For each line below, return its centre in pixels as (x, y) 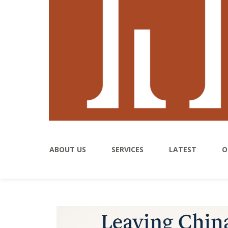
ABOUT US (68, 149)
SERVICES (127, 149)
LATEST (183, 149)
